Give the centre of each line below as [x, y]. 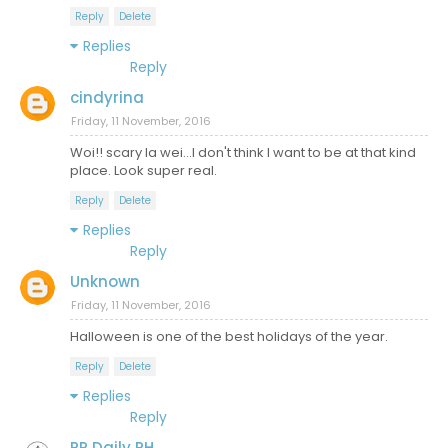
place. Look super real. [143, 170]
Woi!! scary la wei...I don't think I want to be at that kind [243, 152]
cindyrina [107, 97]
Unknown [105, 281]
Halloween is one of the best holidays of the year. [229, 336]
